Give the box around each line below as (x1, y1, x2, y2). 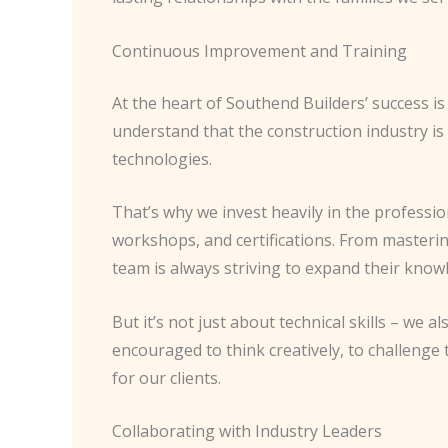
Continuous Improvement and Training (112, 39, 407, 62)
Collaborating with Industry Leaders (112, 420, 382, 443)
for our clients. (112, 366, 221, 389)
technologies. (112, 147, 212, 170)
